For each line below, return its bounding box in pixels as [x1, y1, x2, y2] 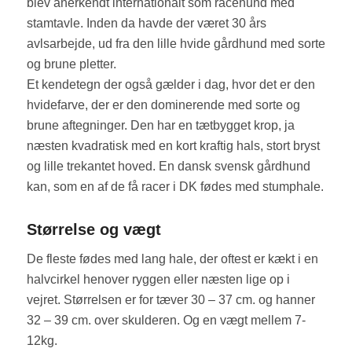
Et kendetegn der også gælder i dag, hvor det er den [26, 78, 315, 92]
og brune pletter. [26, 57, 116, 71]
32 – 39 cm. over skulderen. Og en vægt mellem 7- [26, 313, 306, 327]
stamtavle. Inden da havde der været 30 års [26, 16, 266, 31]
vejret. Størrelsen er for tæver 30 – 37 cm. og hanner [26, 292, 315, 306]
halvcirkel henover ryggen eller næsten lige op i [26, 272, 290, 286]
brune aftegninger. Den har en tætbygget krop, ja [26, 119, 295, 133]
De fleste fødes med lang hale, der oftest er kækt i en [26, 251, 318, 266]
